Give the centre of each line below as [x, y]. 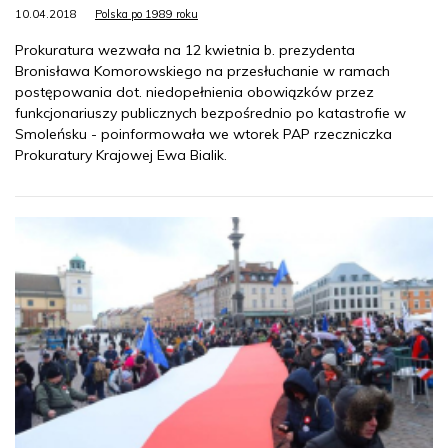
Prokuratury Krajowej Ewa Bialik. [121, 155]
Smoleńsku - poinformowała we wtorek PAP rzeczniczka [203, 134]
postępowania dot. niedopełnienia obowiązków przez [194, 92]
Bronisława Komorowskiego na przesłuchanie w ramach [202, 71]
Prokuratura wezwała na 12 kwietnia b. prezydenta [185, 50]
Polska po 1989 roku [146, 14]
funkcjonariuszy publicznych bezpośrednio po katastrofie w [210, 113]
